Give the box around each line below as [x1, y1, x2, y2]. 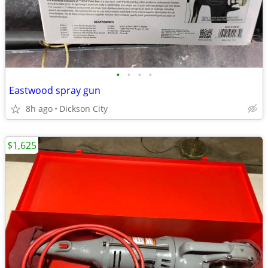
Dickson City [59, 103, 108, 114]
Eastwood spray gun [9, 84, 100, 97]
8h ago [26, 103, 53, 114]
